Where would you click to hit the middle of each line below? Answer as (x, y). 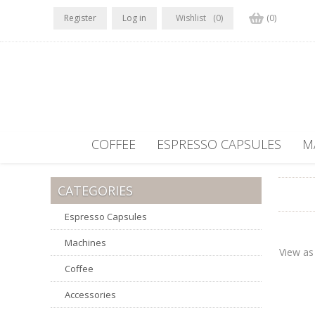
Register (80, 18)
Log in (134, 18)
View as (296, 252)
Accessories (90, 295)
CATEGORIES (95, 191)
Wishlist (191, 18)
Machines (85, 243)
